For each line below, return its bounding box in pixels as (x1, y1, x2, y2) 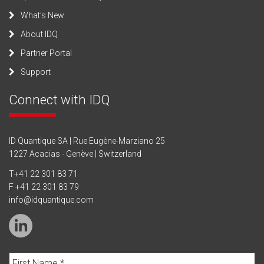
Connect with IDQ (9, 91, 110, 107)
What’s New (21, 11, 64, 20)
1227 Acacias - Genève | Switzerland (9, 148, 141, 159)
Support (21, 67, 51, 77)
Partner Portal (21, 48, 72, 58)
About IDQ (21, 29, 58, 39)
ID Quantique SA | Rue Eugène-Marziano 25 (9, 136, 165, 146)
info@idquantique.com (9, 195, 94, 204)
